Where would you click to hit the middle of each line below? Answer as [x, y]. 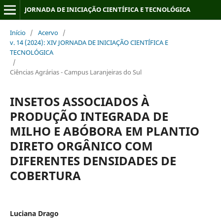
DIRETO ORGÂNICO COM [81, 146]
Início [18, 32]
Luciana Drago [34, 213]
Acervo [48, 32]
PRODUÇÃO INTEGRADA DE [89, 116]
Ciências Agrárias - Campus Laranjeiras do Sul [75, 72]
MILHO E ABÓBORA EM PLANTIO [104, 131]
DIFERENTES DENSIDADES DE [93, 160]
